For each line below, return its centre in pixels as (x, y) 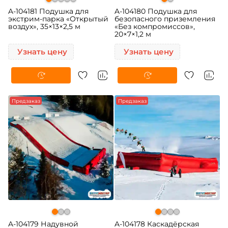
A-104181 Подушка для (49, 11)
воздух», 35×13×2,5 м (45, 26)
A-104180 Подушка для (156, 11)
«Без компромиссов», (155, 26)
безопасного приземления (165, 19)
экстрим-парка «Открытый (59, 19)
